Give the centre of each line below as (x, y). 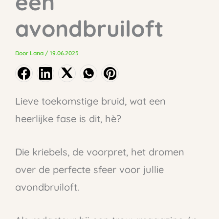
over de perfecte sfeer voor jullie (89, 169)
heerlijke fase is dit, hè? (68, 118)
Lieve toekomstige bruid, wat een (90, 101)
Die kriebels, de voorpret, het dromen (99, 152)
